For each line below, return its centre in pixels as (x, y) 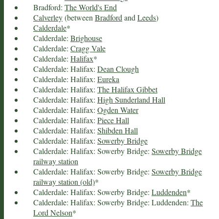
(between (79, 17)
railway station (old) (64, 181)
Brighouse (86, 38)
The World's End (91, 7)
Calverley (48, 17)
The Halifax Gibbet (127, 89)
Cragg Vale (88, 48)
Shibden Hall (118, 130)
